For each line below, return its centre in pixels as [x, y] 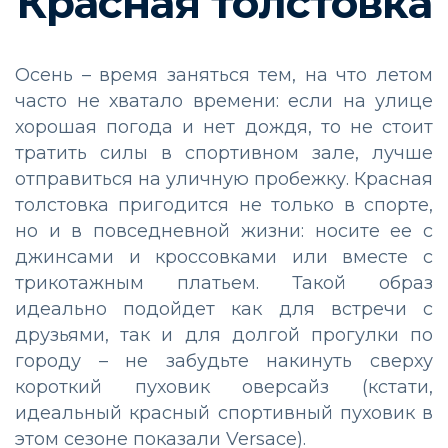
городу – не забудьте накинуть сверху [224, 361]
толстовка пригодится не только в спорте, [224, 205]
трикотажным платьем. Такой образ [224, 283]
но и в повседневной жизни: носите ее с [224, 231]
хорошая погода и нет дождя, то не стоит [224, 127]
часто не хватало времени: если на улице [224, 101]
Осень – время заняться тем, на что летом [224, 75]
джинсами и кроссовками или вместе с [224, 257]
